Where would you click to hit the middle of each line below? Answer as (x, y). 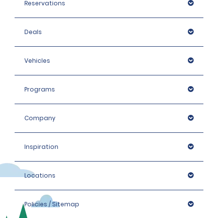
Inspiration (41, 147)
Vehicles (37, 61)
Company (40, 118)
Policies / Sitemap (52, 204)
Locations (40, 176)
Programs (40, 90)
